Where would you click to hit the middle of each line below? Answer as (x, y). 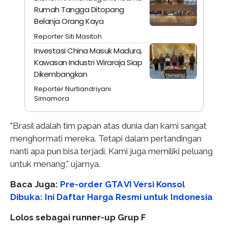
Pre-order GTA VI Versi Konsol (122, 184)
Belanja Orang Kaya (69, 21)
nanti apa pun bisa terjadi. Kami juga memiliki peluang (111, 151)
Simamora (52, 99)
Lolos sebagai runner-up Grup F (78, 217)
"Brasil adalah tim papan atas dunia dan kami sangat (108, 125)
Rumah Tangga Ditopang (79, 10)
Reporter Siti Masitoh (68, 36)
